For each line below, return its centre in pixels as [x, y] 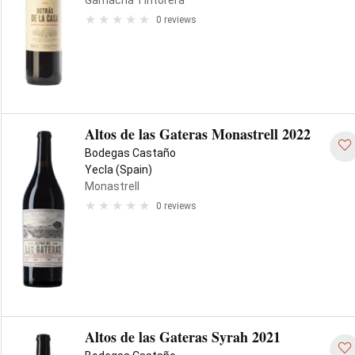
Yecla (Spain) [118, 170]
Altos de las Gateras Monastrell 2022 [198, 134]
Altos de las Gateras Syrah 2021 [183, 337]
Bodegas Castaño [130, 153]
